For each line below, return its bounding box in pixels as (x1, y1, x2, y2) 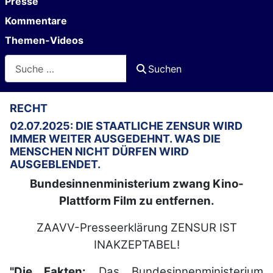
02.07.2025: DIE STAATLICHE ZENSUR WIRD (10, 119, 243, 133)
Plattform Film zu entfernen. (58, 194, 214, 208)
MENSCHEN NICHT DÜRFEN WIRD (10, 145, 189, 158)
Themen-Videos (5, 34, 83, 46)
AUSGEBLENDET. (10, 158, 101, 171)
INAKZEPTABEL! (93, 238, 180, 252)
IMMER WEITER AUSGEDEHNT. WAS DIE (10, 132, 221, 146)
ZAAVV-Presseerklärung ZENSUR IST (36, 221, 237, 235)
